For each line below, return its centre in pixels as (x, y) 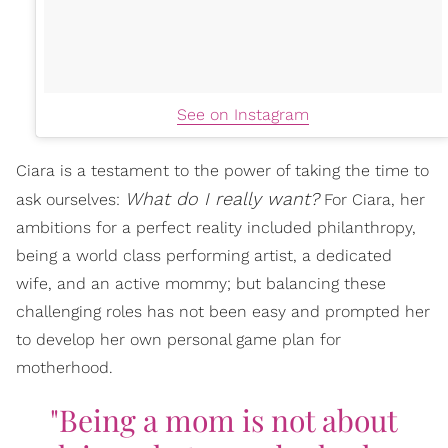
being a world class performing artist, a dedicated (204, 255)
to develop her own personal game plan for (178, 339)
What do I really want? (222, 198)
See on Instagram (243, 114)
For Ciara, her (372, 199)
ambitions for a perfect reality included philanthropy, (216, 227)
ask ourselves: (70, 199)
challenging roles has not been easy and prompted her (223, 311)
